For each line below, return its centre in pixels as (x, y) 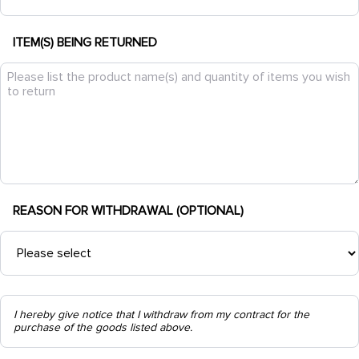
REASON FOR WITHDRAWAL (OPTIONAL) (128, 211)
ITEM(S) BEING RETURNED (85, 42)
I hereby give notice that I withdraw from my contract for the (161, 315)
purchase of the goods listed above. (103, 327)
